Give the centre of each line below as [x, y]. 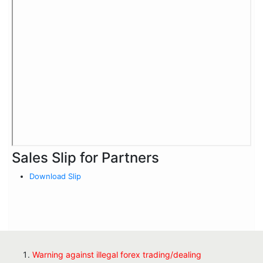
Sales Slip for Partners [85, 158]
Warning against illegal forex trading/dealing [117, 254]
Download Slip [55, 176]
